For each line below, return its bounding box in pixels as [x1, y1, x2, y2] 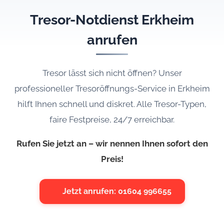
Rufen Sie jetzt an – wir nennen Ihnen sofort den [16, 138, 208, 148]
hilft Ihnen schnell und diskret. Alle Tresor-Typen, [17, 98, 206, 109]
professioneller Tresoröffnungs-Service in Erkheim [14, 83, 210, 93]
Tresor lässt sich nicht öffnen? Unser [42, 67, 182, 78]
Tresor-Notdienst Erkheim [30, 11, 194, 28]
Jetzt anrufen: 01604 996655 [62, 186, 171, 196]
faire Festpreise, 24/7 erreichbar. [49, 114, 174, 124]
